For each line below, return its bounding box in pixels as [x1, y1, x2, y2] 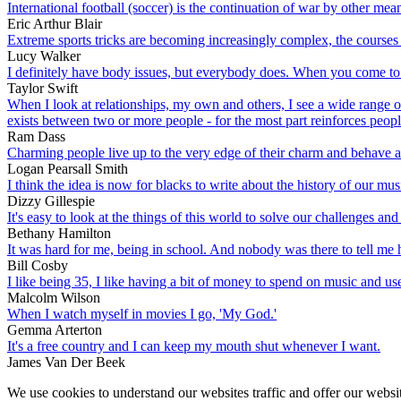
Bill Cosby [7, 257, 68, 273]
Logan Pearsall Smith [7, 160, 128, 176]
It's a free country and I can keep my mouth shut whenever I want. [7, 337, 380, 354]
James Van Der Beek [7, 354, 125, 370]
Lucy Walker [7, 47, 81, 64]
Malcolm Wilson [7, 289, 100, 305]
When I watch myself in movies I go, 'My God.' [7, 305, 277, 321]
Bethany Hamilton [7, 225, 111, 241]
